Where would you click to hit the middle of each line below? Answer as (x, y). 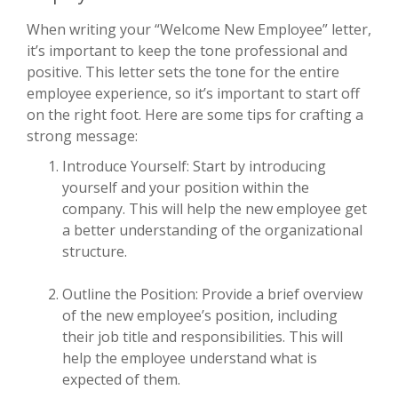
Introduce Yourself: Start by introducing (194, 166)
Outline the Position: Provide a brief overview (212, 294)
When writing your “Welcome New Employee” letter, (199, 29)
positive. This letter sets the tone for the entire (183, 72)
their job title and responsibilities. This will (203, 336)
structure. (95, 251)
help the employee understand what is (190, 358)
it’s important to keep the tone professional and (187, 50)
